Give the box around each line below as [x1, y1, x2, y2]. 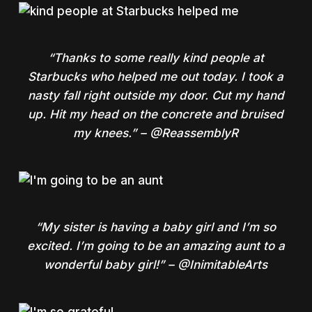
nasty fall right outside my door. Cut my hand [27, 88, 284, 102]
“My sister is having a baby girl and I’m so [36, 220, 276, 234]
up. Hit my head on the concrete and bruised [28, 107, 284, 121]
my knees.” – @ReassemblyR [73, 126, 239, 140]
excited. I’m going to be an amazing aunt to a [26, 239, 285, 253]
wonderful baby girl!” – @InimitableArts [44, 258, 268, 272]
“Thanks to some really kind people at [47, 51, 264, 65]
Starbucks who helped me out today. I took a [28, 70, 284, 84]
